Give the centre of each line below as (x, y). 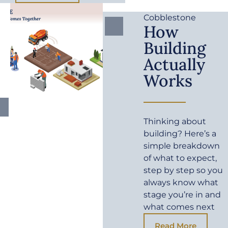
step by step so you (183, 170)
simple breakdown (182, 146)
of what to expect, (180, 158)
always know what (181, 183)
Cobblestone (170, 18)
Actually (175, 65)
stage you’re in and (182, 195)
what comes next (179, 207)
